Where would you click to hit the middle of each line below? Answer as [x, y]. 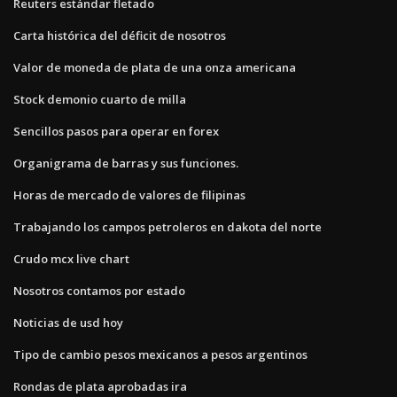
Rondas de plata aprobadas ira [100, 386]
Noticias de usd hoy [68, 322]
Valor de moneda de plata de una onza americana [155, 67]
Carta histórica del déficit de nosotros [120, 35]
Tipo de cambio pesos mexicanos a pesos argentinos [160, 354]
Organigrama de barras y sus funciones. [126, 163]
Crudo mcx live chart [71, 258]
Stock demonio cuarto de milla [100, 99]
